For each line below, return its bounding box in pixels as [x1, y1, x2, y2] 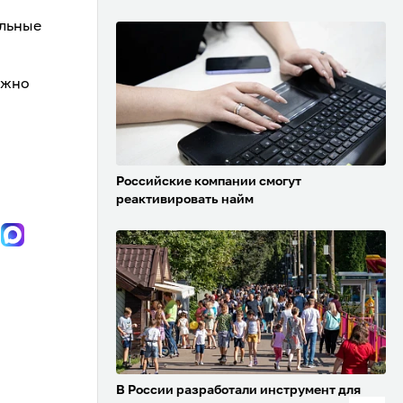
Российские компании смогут [116, 175, 301, 189]
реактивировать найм [116, 193, 254, 207]
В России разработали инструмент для [116, 384, 361, 398]
